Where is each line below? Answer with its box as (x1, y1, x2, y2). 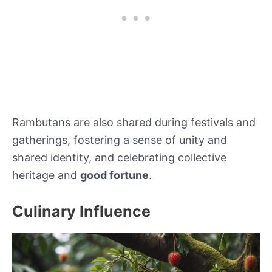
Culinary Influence (12, 202, 151, 220)
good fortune (80, 168, 149, 182)
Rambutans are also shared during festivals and (12, 115, 256, 129)
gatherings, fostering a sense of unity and (12, 133, 227, 146)
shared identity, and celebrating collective (12, 151, 226, 164)
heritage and (12, 168, 80, 182)
